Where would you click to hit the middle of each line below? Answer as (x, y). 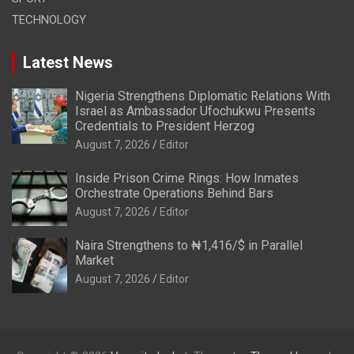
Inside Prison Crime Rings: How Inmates (187, 178)
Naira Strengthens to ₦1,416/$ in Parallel (189, 245)
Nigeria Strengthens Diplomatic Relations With (203, 96)
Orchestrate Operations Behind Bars (174, 193)
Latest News (68, 62)
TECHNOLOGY (49, 19)
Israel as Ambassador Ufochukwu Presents (195, 111)
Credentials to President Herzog (165, 126)
